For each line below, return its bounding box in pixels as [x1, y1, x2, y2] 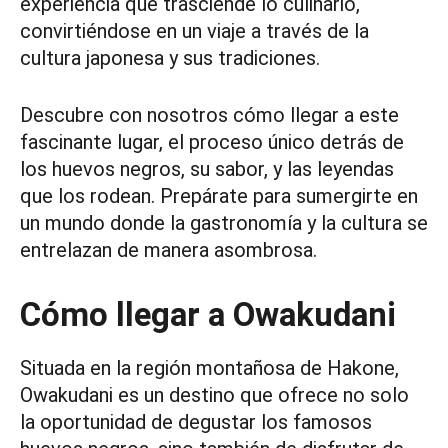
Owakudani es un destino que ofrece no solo [20, 383, 409, 408]
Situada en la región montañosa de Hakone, [20, 356, 399, 381]
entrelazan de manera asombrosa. [20, 238, 317, 263]
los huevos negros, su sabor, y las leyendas [20, 157, 394, 182]
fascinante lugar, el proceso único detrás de [20, 130, 404, 155]
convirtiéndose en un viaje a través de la [20, 19, 369, 44]
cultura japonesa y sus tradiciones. [20, 46, 320, 71]
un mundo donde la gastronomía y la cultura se [20, 211, 428, 236]
